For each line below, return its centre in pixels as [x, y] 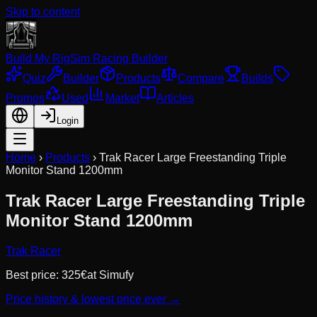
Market [122, 98]
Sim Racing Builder [119, 58]
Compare [201, 78]
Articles [175, 98]
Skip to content [43, 12]
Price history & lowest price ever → [93, 299]
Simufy [116, 275]
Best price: [34, 275]
